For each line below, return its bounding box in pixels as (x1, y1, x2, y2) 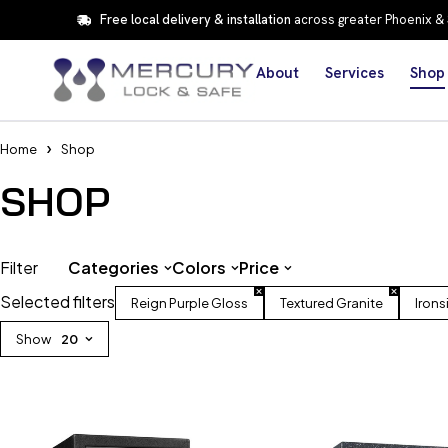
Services (325, 63, 384, 84)
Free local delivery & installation (99, 11, 291, 28)
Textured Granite (280, 295, 383, 311)
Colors (172, 257, 226, 278)
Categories (68, 257, 159, 278)
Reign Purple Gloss (131, 295, 248, 311)
